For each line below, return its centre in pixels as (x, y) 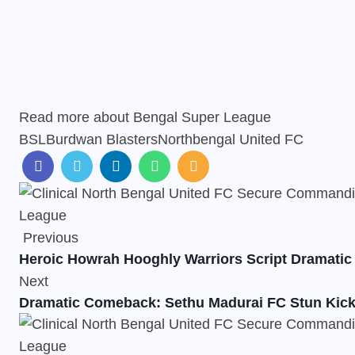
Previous (49, 238)
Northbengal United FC (231, 140)
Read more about (76, 118)
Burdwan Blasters (102, 140)
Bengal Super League (202, 118)
